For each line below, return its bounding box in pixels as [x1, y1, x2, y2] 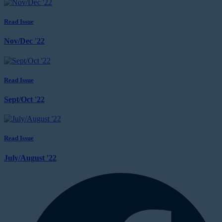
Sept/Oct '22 [4, 95, 45, 104]
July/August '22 [4, 153, 56, 162]
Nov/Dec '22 [4, 37, 45, 46]
